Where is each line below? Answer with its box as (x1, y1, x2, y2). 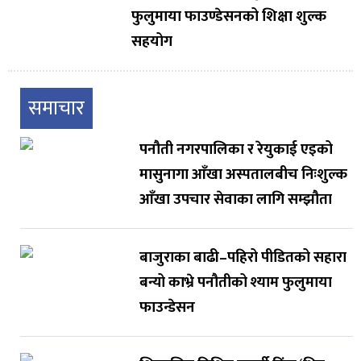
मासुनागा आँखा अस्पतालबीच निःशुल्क (139, 162, 347, 188)
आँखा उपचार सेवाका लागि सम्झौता (139, 187, 332, 213)
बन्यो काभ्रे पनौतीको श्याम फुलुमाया (139, 270, 332, 296)
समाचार (28, 92, 85, 126)
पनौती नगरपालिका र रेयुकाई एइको (139, 137, 333, 163)
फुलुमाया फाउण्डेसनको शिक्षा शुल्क (131, 4, 326, 30)
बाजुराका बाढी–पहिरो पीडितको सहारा (139, 245, 346, 271)
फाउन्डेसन (139, 295, 195, 321)
